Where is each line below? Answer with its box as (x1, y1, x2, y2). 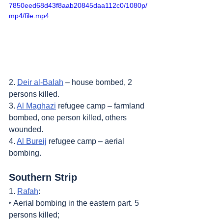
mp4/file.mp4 (9, 12, 49, 20)
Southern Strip (9, 172, 77, 183)
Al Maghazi (17, 102, 56, 110)
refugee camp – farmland (56, 102, 146, 110)
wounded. (9, 125, 43, 134)
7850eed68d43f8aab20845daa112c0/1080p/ (9, 1, 147, 10)
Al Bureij (17, 137, 47, 146)
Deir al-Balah (17, 78, 63, 87)
